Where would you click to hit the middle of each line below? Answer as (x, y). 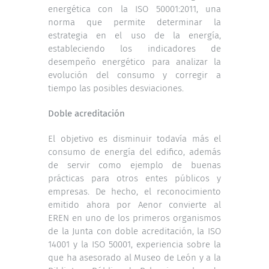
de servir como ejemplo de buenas (134, 165)
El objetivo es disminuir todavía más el (134, 138)
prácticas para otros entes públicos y (134, 178)
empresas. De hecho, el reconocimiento (134, 191)
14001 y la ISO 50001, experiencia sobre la (134, 244)
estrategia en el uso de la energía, (134, 35)
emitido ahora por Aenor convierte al (134, 204)
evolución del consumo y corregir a (134, 75)
